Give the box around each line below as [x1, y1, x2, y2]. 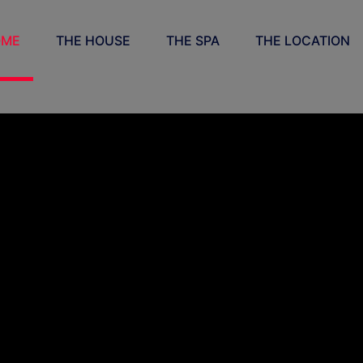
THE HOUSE [55, 32, 130, 49]
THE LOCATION [254, 32, 350, 49]
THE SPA [165, 32, 220, 49]
